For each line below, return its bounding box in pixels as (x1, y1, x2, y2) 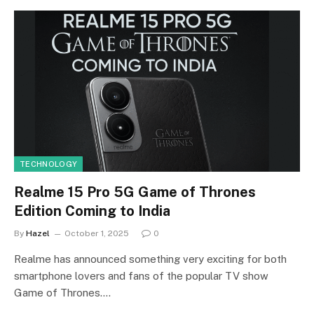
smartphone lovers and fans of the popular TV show (14, 269, 268, 282)
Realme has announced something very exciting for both (14, 252, 287, 265)
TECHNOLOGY (20, 159, 78, 168)
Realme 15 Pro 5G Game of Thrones (14, 183, 256, 200)
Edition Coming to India (14, 202, 170, 219)
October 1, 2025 (64, 228, 129, 238)
